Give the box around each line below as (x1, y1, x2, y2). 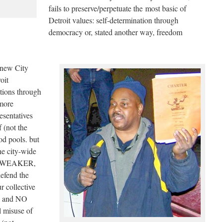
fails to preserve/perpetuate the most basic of (49, 3, 186, 13)
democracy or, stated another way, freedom (49, 27, 182, 37)
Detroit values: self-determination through (49, 15, 178, 25)
